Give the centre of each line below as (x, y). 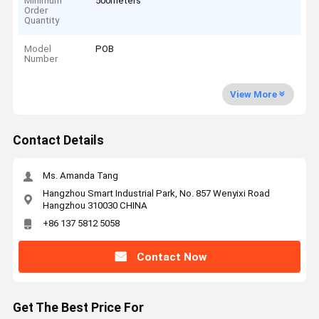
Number (41, 59)
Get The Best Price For (78, 308)
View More (253, 94)
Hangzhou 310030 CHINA (95, 205)
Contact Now (171, 257)
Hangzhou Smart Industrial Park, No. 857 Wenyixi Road (156, 193)
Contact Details (58, 141)
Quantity (42, 20)
